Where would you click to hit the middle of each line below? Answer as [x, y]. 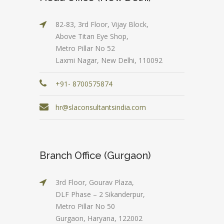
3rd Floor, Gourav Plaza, [95, 182]
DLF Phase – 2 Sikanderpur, [100, 194]
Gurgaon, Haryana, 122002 [99, 218]
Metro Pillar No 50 [85, 206]
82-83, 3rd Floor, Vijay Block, [102, 24]
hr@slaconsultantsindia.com [101, 107]
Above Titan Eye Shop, [92, 36]
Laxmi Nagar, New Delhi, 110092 [109, 60]
